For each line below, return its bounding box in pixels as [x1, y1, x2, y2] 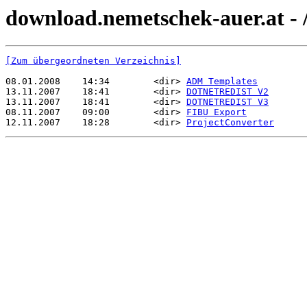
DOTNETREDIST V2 [186, 86, 269, 97]
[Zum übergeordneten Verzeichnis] [5, 56, 181, 66]
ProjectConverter [186, 117, 274, 128]
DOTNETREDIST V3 [186, 97, 269, 108]
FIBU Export [186, 107, 247, 118]
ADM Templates [186, 76, 258, 87]
